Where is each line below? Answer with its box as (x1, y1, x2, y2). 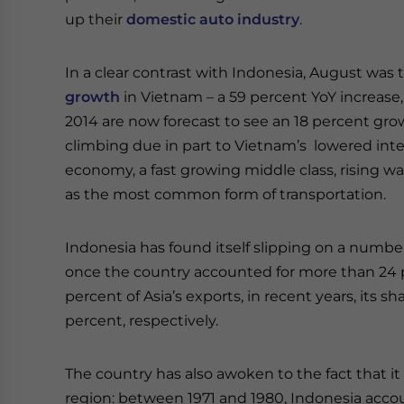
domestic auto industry (126, 11, 299, 28)
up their (65, 11, 126, 28)
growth (65, 88, 120, 106)
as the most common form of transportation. (65, 186, 386, 203)
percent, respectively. (65, 312, 218, 329)
